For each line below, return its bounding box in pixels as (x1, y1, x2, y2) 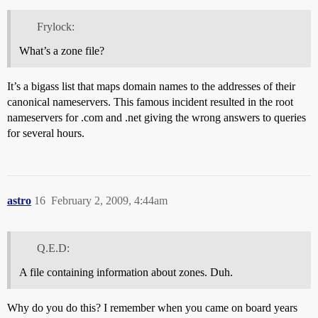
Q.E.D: (36, 241, 70, 254)
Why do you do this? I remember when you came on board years (7, 301, 297, 314)
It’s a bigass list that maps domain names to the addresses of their (7, 80, 295, 93)
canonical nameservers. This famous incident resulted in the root (7, 96, 293, 109)
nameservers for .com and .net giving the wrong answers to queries (7, 111, 306, 124)
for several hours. (7, 127, 84, 140)
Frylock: (36, 21, 75, 33)
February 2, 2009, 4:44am (51, 194, 168, 207)
